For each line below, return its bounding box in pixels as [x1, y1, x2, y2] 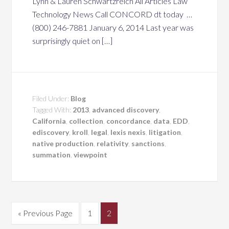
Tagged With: [32, 105, 73, 114]
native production [32, 139, 94, 148]
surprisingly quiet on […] [32, 36, 113, 45]
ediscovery [32, 128, 70, 136]
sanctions [131, 139, 165, 148]
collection [69, 117, 104, 125]
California [32, 117, 66, 125]
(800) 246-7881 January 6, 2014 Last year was [32, 22, 194, 32]
